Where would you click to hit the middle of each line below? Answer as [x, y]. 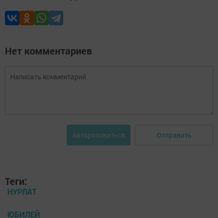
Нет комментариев [48, 51]
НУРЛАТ [22, 191]
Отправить [174, 135]
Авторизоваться [99, 135]
